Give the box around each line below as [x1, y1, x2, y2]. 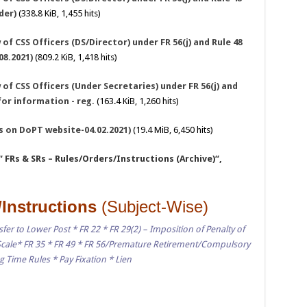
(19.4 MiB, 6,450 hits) [130, 125, 213, 136]
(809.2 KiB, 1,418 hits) [32, 52, 117, 63]
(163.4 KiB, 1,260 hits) [94, 96, 179, 107]
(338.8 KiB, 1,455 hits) [16, 8, 101, 19]
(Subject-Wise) [101, 197, 208, 217]
